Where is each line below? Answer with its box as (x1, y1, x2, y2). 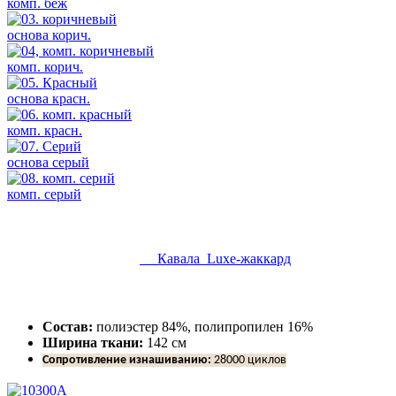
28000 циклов (211, 353, 286, 367)
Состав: (42, 318, 93, 334)
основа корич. (7, 27, 91, 42)
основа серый (7, 154, 89, 170)
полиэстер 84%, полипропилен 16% (93, 318, 313, 334)
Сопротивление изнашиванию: (42, 353, 211, 367)
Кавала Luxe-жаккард (140, 251, 291, 267)
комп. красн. (7, 122, 82, 138)
